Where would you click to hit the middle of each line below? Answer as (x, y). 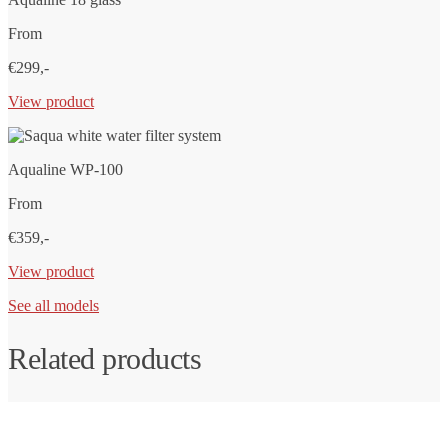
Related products (104, 359)
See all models (53, 306)
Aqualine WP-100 (65, 170)
